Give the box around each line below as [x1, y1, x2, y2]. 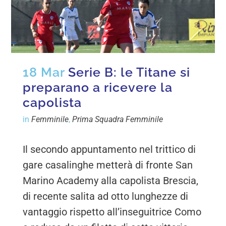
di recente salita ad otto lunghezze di [23, 190, 189, 202]
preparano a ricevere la [23, 79, 173, 95]
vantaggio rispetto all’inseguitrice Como [23, 205, 202, 218]
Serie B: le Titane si [68, 64, 191, 80]
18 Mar [23, 64, 65, 80]
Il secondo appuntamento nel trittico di [23, 143, 196, 155]
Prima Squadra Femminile [72, 114, 163, 124]
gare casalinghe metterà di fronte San [23, 158, 193, 171]
